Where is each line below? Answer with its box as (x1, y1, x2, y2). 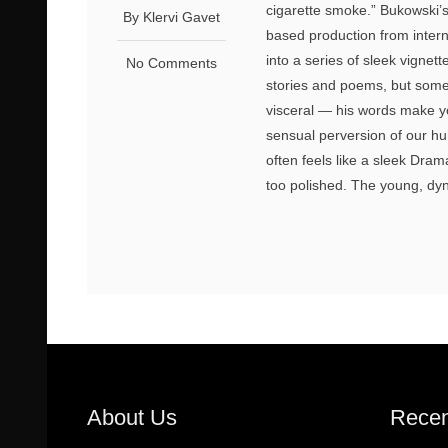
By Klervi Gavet (123, 8, 221, 25)
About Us (87, 404, 177, 430)
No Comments (126, 54, 218, 71)
